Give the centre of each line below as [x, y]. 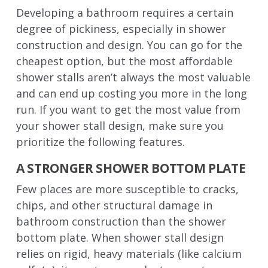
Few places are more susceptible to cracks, [127, 189]
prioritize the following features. [102, 141]
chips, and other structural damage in [114, 205]
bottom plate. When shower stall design [120, 237]
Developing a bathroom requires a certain [124, 12]
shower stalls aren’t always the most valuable [133, 77]
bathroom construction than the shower [121, 221]
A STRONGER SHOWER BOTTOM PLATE [131, 168]
